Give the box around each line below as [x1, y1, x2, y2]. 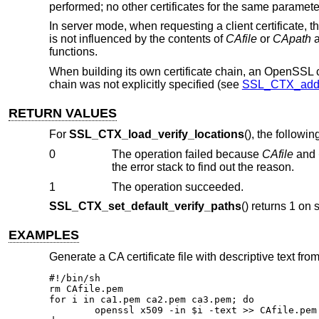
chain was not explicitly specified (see [48, 78, 242, 90]
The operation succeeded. [111, 180, 244, 193]
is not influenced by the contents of [48, 33, 226, 46]
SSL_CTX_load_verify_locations [68, 128, 244, 141]
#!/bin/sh [48, 272, 100, 283]
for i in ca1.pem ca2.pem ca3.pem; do [48, 293, 254, 305]
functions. [48, 46, 98, 58]
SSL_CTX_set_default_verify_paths [48, 200, 241, 213]
